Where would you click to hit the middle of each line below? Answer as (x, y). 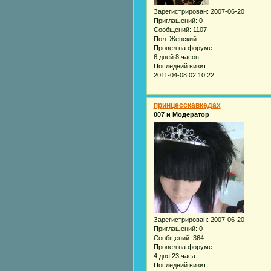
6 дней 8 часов (176, 57)
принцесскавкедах (187, 106)
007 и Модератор (181, 115)
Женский (182, 38)
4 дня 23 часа (174, 256)
